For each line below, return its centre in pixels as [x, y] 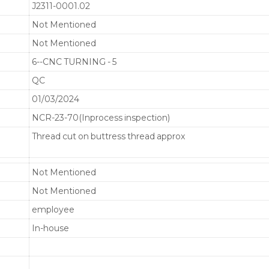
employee [53, 209]
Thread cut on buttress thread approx [109, 136]
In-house [51, 228]
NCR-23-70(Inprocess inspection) [101, 117]
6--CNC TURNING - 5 [74, 62]
